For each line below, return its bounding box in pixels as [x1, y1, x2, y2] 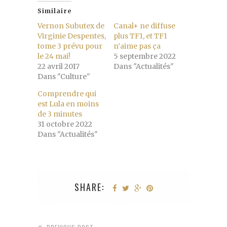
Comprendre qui [37, 89, 96, 98]
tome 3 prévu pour [37, 41, 102, 51]
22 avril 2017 [37, 61, 80, 71]
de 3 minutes [37, 109, 82, 119]
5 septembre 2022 [113, 51, 176, 61]
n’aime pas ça [113, 41, 161, 51]
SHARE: [74, 180, 104, 194]
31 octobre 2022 [37, 119, 92, 129]
